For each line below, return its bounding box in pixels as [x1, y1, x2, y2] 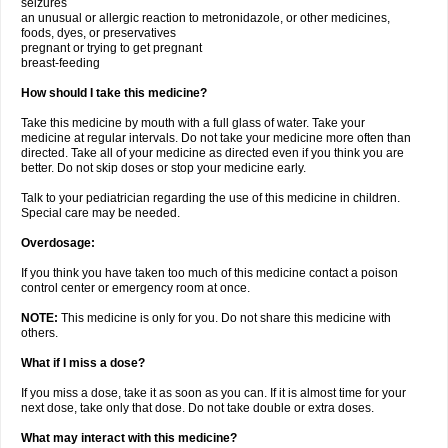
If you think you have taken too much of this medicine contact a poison [21, 266, 398, 280]
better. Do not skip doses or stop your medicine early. [21, 161, 306, 175]
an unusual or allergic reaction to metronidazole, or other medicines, [21, 11, 390, 25]
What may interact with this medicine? [21, 431, 237, 445]
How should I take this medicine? [21, 86, 207, 100]
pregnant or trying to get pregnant [21, 41, 202, 55]
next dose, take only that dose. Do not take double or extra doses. [21, 401, 374, 415]
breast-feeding [21, 56, 100, 70]
